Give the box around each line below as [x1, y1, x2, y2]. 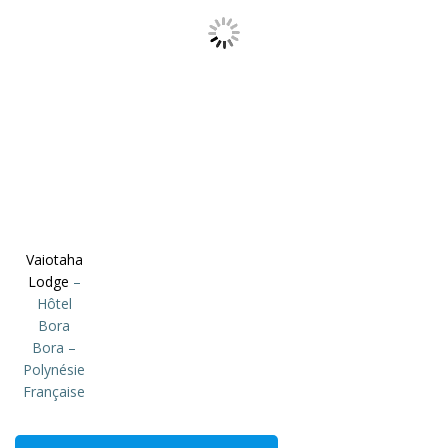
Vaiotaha [25, 250, 83, 270]
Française [23, 382, 85, 402]
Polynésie [23, 360, 85, 380]
